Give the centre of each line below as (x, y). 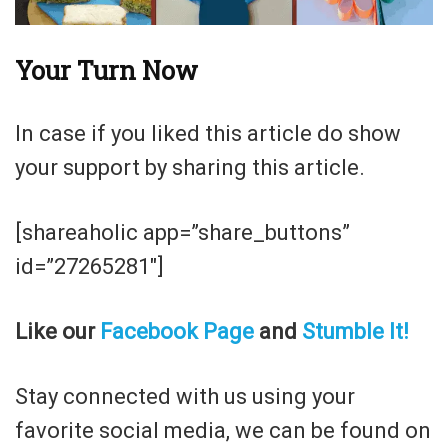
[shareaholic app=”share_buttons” (182, 233)
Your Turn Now (106, 71)
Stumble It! (355, 332)
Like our (57, 332)
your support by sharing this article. (190, 168)
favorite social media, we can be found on (223, 431)
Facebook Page (177, 332)
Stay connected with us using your (185, 397)
